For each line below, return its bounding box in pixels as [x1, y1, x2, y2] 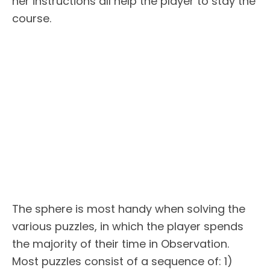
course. [12, 10, 51, 26]
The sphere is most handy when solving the [12, 201, 245, 217]
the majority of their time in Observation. [12, 236, 229, 252]
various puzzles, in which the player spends [12, 219, 243, 234]
